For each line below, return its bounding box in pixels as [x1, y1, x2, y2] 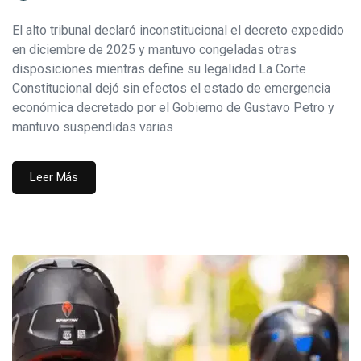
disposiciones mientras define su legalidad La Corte [12, 60, 306, 77]
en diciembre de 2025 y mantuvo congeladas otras [12, 41, 297, 57]
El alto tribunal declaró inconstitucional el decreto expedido [12, 22, 344, 38]
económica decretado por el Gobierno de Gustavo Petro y [12, 99, 334, 115]
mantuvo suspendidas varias [12, 118, 173, 135]
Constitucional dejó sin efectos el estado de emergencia [12, 80, 330, 96]
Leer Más [30, 169, 79, 185]
